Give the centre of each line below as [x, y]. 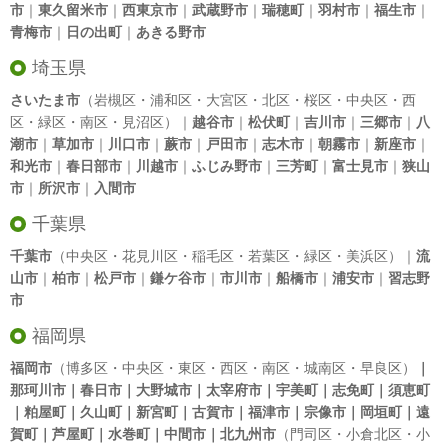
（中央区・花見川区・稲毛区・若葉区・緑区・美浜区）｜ [234, 255]
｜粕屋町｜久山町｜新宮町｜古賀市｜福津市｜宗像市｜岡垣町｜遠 [220, 411]
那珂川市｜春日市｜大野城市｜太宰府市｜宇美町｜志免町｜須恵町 [220, 389]
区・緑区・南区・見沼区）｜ [101, 121]
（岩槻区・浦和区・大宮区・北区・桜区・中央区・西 [248, 99]
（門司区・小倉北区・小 [353, 433]
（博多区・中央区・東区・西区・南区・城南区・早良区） [234, 367]
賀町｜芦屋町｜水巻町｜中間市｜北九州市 [143, 433]
